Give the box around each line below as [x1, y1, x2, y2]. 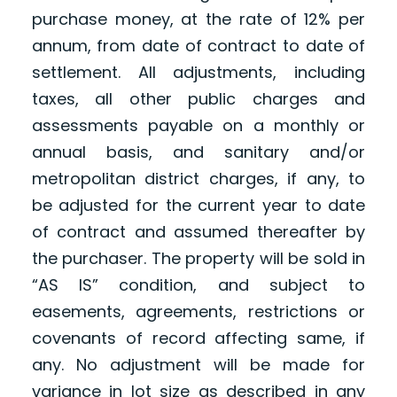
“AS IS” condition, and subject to [31, 274, 366, 297]
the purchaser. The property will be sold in [31, 247, 366, 270]
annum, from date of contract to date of [31, 35, 366, 58]
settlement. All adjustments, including [31, 61, 366, 84]
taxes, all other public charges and [31, 88, 366, 111]
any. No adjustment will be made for [31, 354, 366, 377]
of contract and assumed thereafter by [31, 221, 366, 244]
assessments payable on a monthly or [31, 114, 366, 137]
